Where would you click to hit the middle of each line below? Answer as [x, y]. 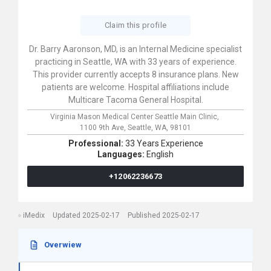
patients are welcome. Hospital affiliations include [135, 87]
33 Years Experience [164, 143]
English [160, 154]
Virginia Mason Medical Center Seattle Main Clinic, [135, 117]
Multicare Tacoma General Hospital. [135, 100]
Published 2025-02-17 [164, 215]
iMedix [34, 215]
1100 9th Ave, [104, 128]
